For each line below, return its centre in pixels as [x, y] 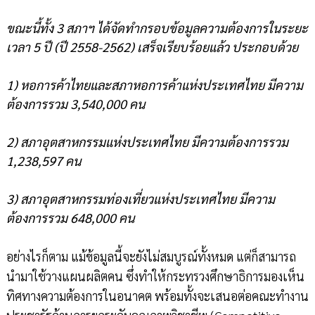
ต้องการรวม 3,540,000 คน [75, 104]
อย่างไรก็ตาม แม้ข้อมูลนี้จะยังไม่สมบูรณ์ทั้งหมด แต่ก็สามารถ [151, 257]
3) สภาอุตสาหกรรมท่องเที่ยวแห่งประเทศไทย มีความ [140, 199]
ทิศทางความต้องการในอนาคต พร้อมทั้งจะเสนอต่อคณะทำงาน [157, 296]
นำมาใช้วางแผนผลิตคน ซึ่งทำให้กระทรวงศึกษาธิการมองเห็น [155, 276]
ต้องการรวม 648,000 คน [70, 218]
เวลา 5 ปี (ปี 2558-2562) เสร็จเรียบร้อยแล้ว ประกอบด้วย [152, 47]
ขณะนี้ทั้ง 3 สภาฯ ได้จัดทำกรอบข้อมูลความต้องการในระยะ [157, 28]
